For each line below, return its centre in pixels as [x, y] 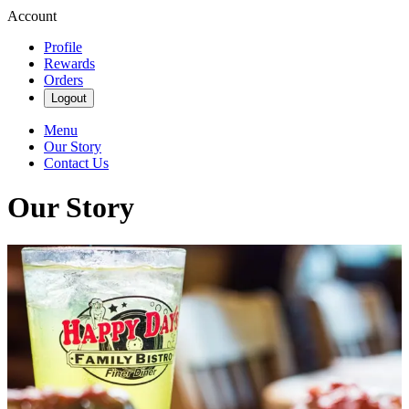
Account [32, 16]
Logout [69, 98]
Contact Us [76, 163]
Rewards [69, 63]
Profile [63, 47]
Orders [63, 80]
